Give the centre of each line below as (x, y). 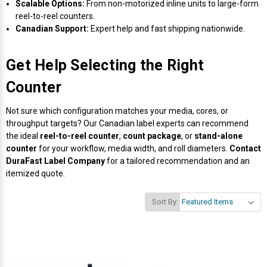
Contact (245, 148)
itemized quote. (35, 173)
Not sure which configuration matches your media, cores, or (117, 111)
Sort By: (165, 201)
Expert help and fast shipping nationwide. (167, 28)
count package (152, 136)
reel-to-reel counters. (55, 16)
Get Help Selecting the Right (105, 65)
